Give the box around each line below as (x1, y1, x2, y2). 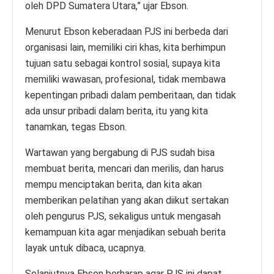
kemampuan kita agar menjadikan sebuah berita (25, 226, 226, 238)
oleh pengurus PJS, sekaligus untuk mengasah (25, 210, 221, 222)
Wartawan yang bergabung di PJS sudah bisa (25, 146, 215, 158)
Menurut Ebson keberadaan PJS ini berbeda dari (25, 25, 228, 37)
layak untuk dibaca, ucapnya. (25, 242, 146, 254)
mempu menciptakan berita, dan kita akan (25, 178, 202, 190)
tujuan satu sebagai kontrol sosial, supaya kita (25, 57, 220, 69)
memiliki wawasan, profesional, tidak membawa (25, 73, 226, 85)
